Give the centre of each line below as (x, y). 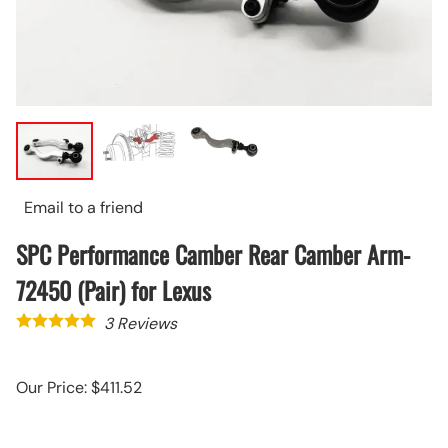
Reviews (145, 323)
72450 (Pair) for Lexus (113, 289)
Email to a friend (83, 207)
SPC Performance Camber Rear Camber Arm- (213, 253)
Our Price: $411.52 (79, 387)
